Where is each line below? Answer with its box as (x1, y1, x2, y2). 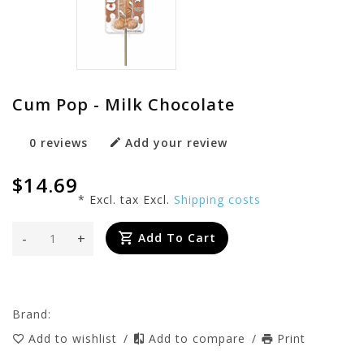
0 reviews (29, 134, 88, 150)
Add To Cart (138, 229, 216, 245)
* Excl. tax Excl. (78, 191, 174, 207)
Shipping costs (174, 191, 261, 207)
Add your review (125, 134, 227, 150)
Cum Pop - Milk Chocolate (12, 93, 235, 115)
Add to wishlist (28, 330, 121, 346)
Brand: (12, 305, 51, 322)
